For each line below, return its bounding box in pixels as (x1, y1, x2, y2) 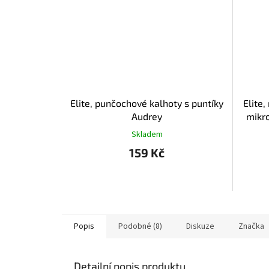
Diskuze (186, 220, 214, 232)
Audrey (131, 110, 163, 122)
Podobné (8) (118, 220, 162, 232)
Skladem (131, 128, 163, 141)
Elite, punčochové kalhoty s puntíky (70, 97, 224, 109)
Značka (238, 220, 264, 232)
